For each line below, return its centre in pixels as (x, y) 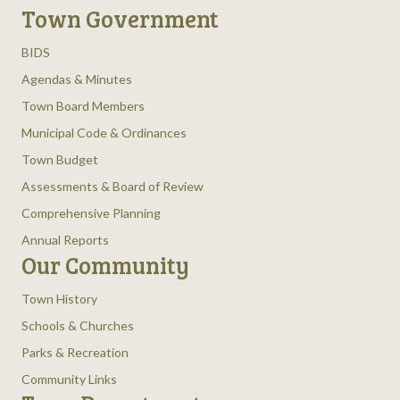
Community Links (69, 379)
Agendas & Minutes (77, 79)
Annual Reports (65, 240)
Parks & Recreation (75, 353)
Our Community (105, 265)
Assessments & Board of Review (112, 187)
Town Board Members (83, 106)
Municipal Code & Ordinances (104, 133)
